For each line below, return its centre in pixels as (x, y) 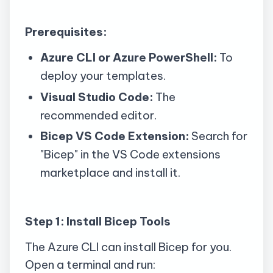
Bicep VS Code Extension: (114, 136)
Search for (218, 136)
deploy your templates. (103, 75)
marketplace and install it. (110, 173)
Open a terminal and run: (90, 264)
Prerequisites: (66, 31)
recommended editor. (98, 115)
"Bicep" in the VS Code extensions (130, 154)
